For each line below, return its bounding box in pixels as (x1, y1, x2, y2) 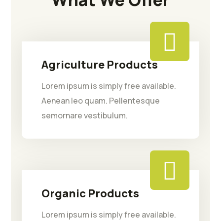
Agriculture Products (41, 57, 158, 72)
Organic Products (41, 186, 140, 201)
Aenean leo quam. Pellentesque (41, 95, 160, 106)
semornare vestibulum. (41, 110, 128, 121)
